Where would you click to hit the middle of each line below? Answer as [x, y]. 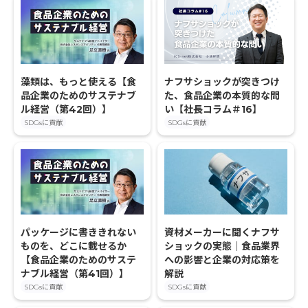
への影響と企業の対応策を [222, 260]
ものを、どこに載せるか [74, 246]
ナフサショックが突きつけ [222, 82]
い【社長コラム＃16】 [213, 110]
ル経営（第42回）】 [66, 110]
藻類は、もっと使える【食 [78, 82]
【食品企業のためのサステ [78, 260]
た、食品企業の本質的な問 [222, 96]
